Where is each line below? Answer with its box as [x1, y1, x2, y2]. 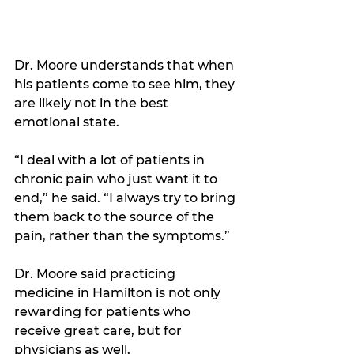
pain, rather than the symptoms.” [14, 228, 233, 243]
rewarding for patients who [14, 303, 194, 319]
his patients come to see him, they [14, 76, 238, 92]
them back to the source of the [14, 209, 217, 224]
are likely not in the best [14, 95, 171, 111]
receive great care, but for [14, 322, 185, 338]
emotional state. [14, 114, 119, 130]
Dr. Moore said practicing [14, 265, 179, 281]
